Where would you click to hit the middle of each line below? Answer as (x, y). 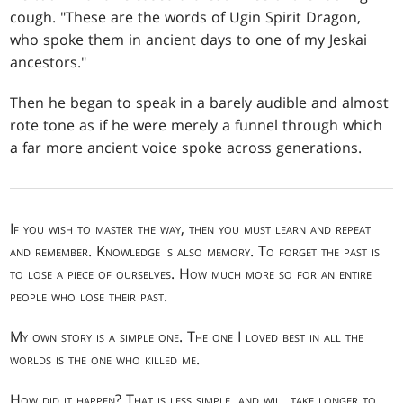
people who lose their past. (89, 296)
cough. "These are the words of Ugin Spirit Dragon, (186, 17)
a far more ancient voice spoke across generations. (186, 147)
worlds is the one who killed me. (105, 358)
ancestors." (49, 62)
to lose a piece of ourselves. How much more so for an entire (191, 273)
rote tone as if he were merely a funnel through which (197, 125)
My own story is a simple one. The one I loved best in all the (187, 336)
